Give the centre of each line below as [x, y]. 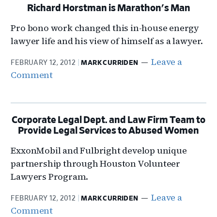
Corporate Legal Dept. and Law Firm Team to [108, 120]
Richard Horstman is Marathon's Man [108, 8]
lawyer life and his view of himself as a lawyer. [107, 41]
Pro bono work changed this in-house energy [105, 28]
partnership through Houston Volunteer [96, 163]
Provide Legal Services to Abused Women [108, 131]
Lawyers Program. [50, 177]
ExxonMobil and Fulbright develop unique [99, 150]
